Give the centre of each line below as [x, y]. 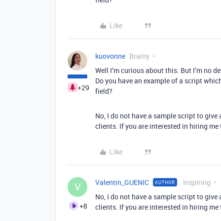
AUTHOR [165, 182]
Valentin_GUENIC [122, 182]
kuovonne [110, 56]
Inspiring [197, 182]
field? [104, 91]
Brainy [139, 56]
